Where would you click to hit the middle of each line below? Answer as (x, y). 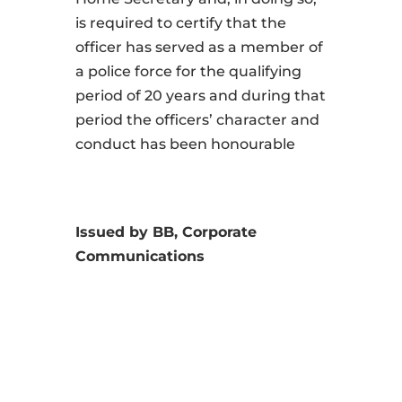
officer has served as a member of (199, 48)
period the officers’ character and (197, 120)
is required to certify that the (181, 23)
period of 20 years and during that (201, 96)
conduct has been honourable (185, 144)
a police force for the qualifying (188, 72)
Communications (140, 257)
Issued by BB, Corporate (166, 232)
